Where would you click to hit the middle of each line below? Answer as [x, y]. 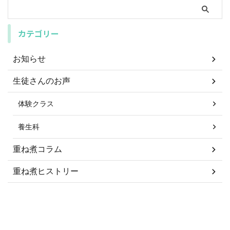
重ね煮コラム [37, 149]
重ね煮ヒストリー [46, 171]
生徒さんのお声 [42, 81]
